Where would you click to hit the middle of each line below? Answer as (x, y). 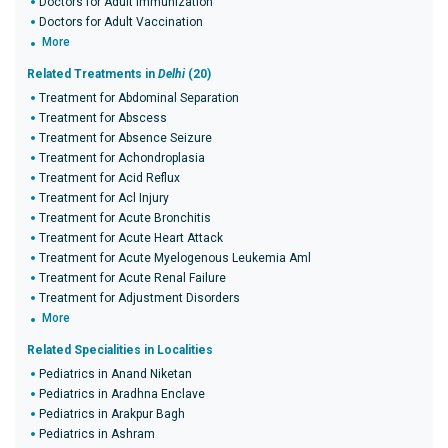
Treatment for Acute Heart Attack (131, 238)
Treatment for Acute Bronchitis (125, 218)
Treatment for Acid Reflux (109, 178)
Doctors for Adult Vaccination (121, 22)
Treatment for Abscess (103, 118)
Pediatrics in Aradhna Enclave (122, 394)
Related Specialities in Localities (120, 350)
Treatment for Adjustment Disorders (139, 298)
